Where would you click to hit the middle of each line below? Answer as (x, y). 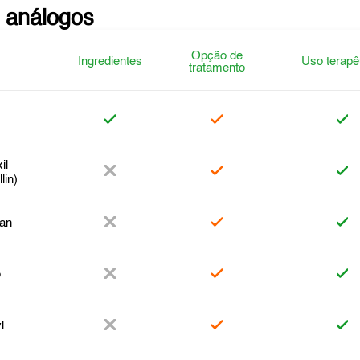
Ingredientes (110, 61)
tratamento (217, 68)
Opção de (217, 56)
